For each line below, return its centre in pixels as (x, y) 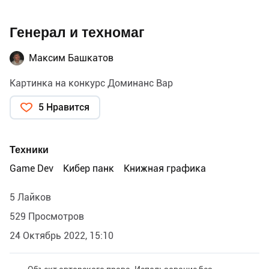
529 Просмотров (47, 216)
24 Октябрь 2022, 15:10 (62, 235)
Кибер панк (89, 168)
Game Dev (32, 168)
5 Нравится (64, 107)
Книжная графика (165, 168)
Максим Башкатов (71, 58)
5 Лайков (30, 197)
